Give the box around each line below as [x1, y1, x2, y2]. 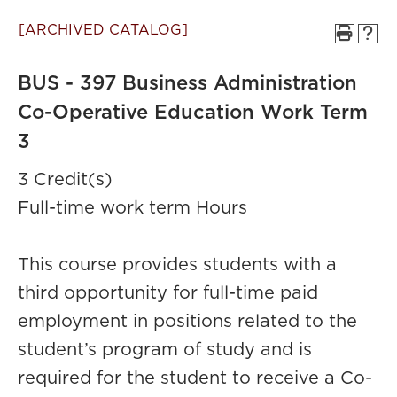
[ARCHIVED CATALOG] [19, 23, 188, 37]
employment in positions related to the [18, 313, 357, 331]
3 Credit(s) [18, 171, 113, 189]
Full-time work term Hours [18, 199, 247, 217]
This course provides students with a [18, 256, 337, 274]
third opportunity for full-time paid [18, 284, 318, 302]
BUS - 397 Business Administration [18, 74, 357, 93]
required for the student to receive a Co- [18, 370, 372, 387]
